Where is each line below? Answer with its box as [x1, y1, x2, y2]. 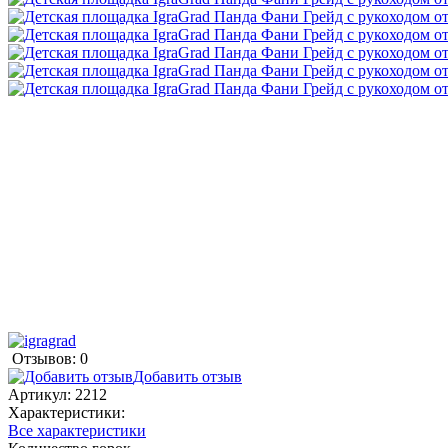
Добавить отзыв [133, 367, 242, 385]
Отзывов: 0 [12, 349, 88, 367]
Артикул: [8, 385, 75, 403]
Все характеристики [8, 421, 146, 439]
